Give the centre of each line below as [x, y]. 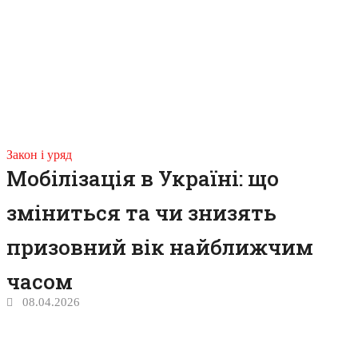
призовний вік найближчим [160, 247]
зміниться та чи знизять [141, 213]
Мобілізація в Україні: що [143, 179]
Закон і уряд [39, 155]
